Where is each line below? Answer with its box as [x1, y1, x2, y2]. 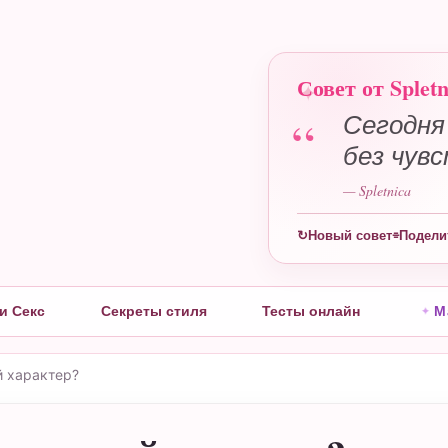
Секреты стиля [100, 303, 207, 319]
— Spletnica [342, 181, 411, 200]
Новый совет [307, 228, 392, 243]
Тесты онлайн [262, 303, 361, 319]
